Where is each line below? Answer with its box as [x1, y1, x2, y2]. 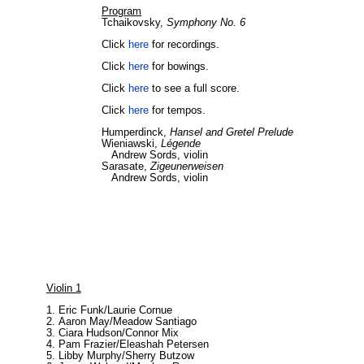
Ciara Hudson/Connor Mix [58, 327, 179, 339]
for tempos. [149, 104, 209, 116]
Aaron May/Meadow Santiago [58, 315, 197, 327]
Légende [161, 137, 201, 149]
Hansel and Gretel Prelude [170, 126, 293, 138]
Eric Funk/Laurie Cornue [58, 304, 172, 316]
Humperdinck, [102, 126, 170, 138]
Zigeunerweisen [150, 160, 223, 172]
